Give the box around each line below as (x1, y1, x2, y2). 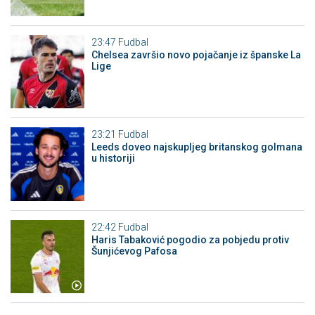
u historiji (91, 153, 135, 165)
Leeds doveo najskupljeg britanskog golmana (91, 141, 302, 153)
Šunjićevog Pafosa (91, 245, 177, 257)
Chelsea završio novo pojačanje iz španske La (91, 49, 301, 60)
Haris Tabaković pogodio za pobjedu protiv (91, 233, 289, 245)
